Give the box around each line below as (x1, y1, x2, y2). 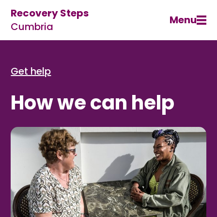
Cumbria (11, 20, 54, 34)
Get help (11, 64, 51, 78)
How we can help (11, 89, 175, 116)
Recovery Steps (11, 6, 89, 20)
